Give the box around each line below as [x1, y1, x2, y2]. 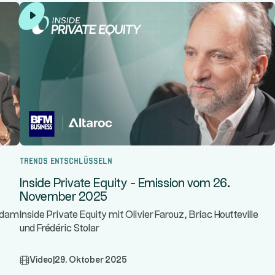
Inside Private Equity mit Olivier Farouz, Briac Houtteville [20, 211, 258, 220]
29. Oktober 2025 [55, 256, 127, 265]
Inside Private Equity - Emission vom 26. [20, 177, 230, 190]
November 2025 [20, 191, 107, 203]
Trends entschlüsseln [20, 155, 112, 164]
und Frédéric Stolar [20, 224, 99, 233]
